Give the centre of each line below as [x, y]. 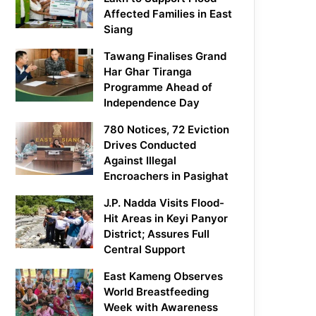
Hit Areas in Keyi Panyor [166, 219]
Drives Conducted [150, 145]
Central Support [145, 250]
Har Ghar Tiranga [148, 72]
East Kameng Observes [164, 276]
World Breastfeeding [157, 292]
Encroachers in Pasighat [166, 176]
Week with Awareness [161, 308]
